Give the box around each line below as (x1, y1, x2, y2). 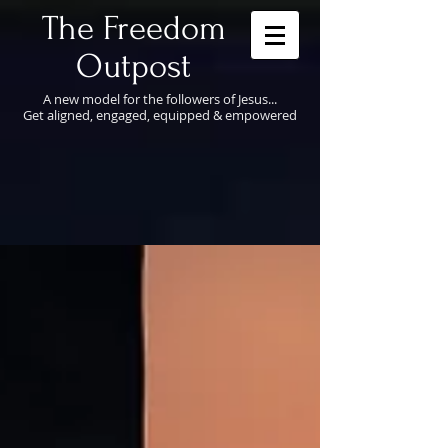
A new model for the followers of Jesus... (43, 90, 277, 108)
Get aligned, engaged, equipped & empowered (23, 106, 297, 124)
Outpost (76, 47, 191, 86)
